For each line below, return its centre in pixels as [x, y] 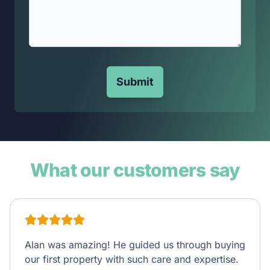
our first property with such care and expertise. [132, 259]
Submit [135, 82]
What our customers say [135, 170]
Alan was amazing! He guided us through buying [135, 245]
